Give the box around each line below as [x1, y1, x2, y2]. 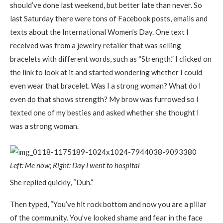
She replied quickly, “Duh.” [10, 178, 93, 187]
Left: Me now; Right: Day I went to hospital [10, 160, 140, 170]
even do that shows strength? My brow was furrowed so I [10, 95, 199, 104]
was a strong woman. [10, 121, 79, 130]
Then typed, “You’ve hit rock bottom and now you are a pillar [10, 200, 207, 209]
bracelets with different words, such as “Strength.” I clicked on [10, 54, 212, 63]
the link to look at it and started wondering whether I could [10, 68, 202, 77]
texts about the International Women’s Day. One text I [10, 27, 189, 36]
